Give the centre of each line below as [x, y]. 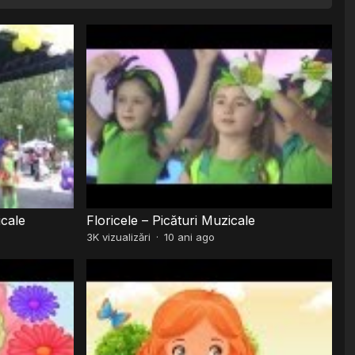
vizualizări [125, 237]
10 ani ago [190, 237]
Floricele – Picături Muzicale [171, 220]
